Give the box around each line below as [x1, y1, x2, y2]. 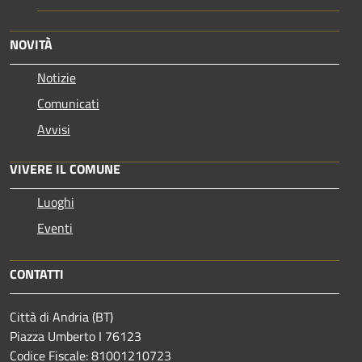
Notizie [37, 67, 76, 87]
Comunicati [37, 93, 99, 113]
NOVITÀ [10, 34, 53, 54]
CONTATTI [10, 263, 64, 284]
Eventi [37, 217, 73, 238]
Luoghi [37, 192, 74, 212]
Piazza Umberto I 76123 [10, 326, 141, 346]
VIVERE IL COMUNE [10, 158, 120, 179]
